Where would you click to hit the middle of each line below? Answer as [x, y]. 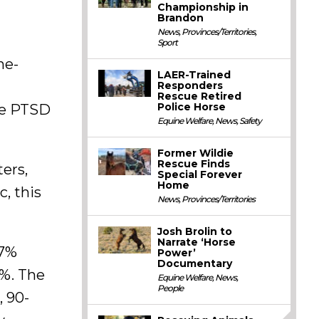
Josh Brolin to [195, 231]
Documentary [195, 263]
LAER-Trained [194, 75]
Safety [251, 121]
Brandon [181, 18]
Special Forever [200, 174]
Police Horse [192, 107]
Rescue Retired [200, 96]
